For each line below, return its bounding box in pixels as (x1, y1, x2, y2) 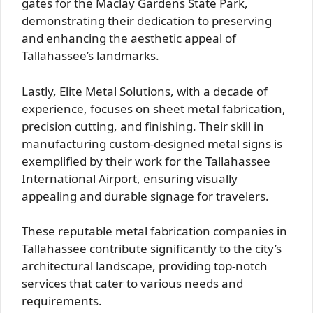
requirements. (22, 293, 102, 309)
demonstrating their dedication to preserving (22, 13, 272, 29)
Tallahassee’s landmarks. (22, 48, 159, 64)
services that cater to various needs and (22, 275, 243, 291)
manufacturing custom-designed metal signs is (22, 135, 282, 152)
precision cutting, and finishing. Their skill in (22, 117, 264, 134)
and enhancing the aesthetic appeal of (22, 30, 236, 46)
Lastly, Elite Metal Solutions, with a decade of (22, 82, 268, 99)
